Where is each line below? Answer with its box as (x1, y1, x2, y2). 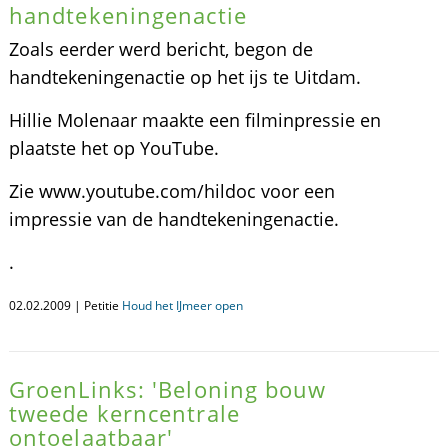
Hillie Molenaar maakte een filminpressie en (8, 108, 381, 132)
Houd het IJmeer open (121, 297, 243, 314)
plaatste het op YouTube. (8, 136, 219, 160)
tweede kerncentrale (8, 398, 240, 428)
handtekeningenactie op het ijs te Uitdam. (8, 65, 361, 89)
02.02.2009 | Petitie (8, 297, 122, 314)
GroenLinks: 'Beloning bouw (8, 374, 327, 404)
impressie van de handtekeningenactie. (8, 207, 339, 231)
